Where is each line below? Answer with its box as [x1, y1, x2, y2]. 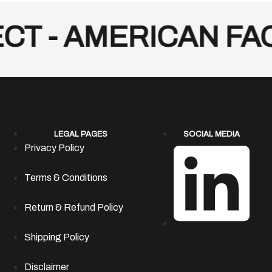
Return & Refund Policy [24, 202, 124, 212]
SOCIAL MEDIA [183, 129, 240, 138]
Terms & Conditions [24, 172, 108, 183]
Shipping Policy [24, 231, 90, 242]
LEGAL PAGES [54, 129, 108, 138]
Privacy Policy [24, 142, 85, 153]
